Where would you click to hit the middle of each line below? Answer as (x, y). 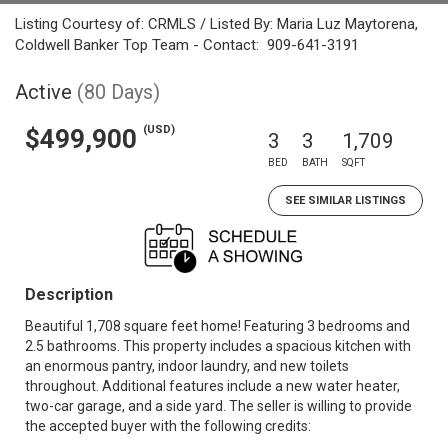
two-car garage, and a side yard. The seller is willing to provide (218, 406)
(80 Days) (118, 92)
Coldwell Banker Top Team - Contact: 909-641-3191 (187, 45)
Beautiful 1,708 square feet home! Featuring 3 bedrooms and (217, 326)
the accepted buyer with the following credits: (168, 426)
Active (43, 92)
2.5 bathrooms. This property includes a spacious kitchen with (218, 346)
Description (69, 294)
